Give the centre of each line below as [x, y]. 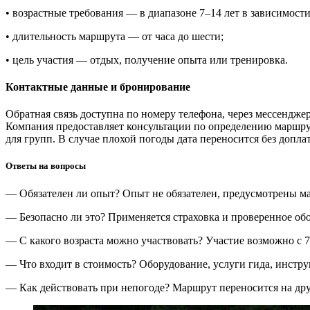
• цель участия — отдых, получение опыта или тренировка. [147, 60]
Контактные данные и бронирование [98, 86]
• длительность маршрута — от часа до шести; [115, 36]
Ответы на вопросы [46, 166]
